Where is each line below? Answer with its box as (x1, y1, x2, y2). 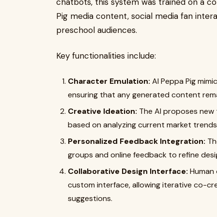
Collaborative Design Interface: (68, 166, 188, 176)
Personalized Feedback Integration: (68, 136, 205, 146)
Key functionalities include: (56, 50, 156, 61)
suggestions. (68, 193, 112, 203)
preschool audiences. (56, 25, 137, 35)
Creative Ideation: (68, 106, 137, 116)
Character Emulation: (68, 76, 150, 86)
